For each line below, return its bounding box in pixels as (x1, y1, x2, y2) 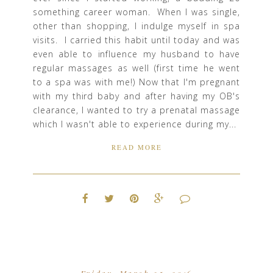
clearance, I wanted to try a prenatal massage (33, 104, 240, 116)
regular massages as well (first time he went (33, 62, 240, 74)
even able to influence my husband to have (33, 48, 240, 60)
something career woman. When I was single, (33, 5, 240, 18)
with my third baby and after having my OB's (33, 90, 240, 102)
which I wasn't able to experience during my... (33, 118, 237, 130)
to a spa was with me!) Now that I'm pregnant (33, 76, 240, 88)
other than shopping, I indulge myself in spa (33, 19, 240, 32)
